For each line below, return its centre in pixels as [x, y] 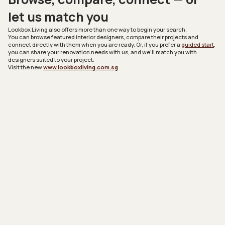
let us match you [58, 17]
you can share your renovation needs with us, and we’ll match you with [102, 52]
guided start [198, 45]
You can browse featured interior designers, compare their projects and [103, 37]
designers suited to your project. [51, 60]
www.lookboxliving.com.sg [81, 67]
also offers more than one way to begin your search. [118, 30]
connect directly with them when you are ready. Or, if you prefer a [95, 45]
